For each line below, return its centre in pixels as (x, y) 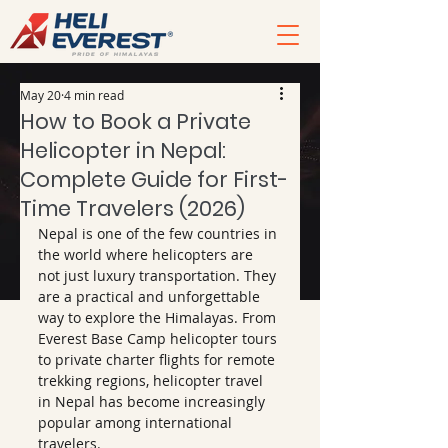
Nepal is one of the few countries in (159, 233)
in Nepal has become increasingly (153, 401)
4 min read (94, 95)
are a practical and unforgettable (151, 296)
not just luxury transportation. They (159, 275)
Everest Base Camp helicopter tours (159, 338)
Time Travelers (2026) (132, 208)
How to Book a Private (135, 121)
